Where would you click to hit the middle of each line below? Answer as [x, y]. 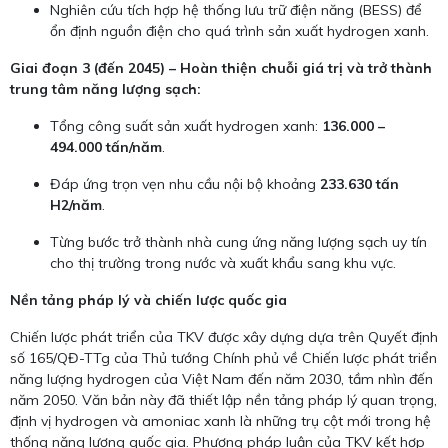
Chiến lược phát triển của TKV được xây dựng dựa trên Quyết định [224, 337]
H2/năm [76, 205]
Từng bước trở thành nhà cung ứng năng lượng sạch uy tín [238, 242]
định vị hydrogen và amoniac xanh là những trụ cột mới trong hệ [220, 421]
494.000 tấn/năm [106, 147]
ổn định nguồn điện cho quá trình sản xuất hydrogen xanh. [239, 31]
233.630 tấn [359, 184]
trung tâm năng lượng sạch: [105, 89]
